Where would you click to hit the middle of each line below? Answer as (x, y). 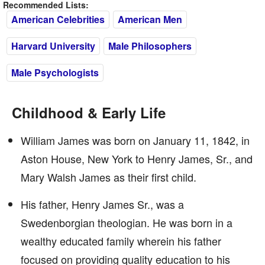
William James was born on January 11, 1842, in (135, 140)
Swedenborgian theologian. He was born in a (127, 222)
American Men (150, 19)
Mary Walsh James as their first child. (109, 177)
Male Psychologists (55, 72)
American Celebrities (58, 19)
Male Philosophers (150, 46)
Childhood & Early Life (89, 112)
